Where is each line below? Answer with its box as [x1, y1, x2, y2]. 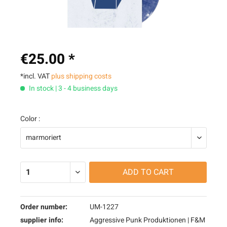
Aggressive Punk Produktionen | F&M [89, 215, 205, 225]
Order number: [20, 202, 67, 212]
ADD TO [122, 166, 152, 178]
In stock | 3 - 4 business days [27, 83, 118, 94]
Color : [20, 113, 40, 124]
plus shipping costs [51, 71, 111, 82]
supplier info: [20, 215, 63, 225]
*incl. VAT [20, 71, 51, 82]
